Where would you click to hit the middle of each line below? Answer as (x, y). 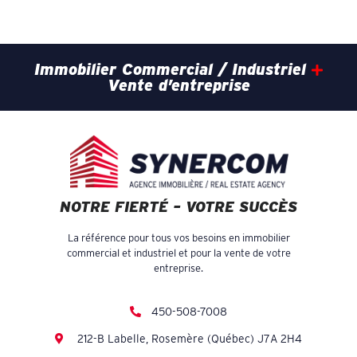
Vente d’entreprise (178, 85)
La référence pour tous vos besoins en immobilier (178, 238)
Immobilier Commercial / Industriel (173, 69)
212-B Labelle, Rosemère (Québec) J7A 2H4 (189, 338)
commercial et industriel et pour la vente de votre (178, 253)
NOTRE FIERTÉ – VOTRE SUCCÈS (178, 207)
